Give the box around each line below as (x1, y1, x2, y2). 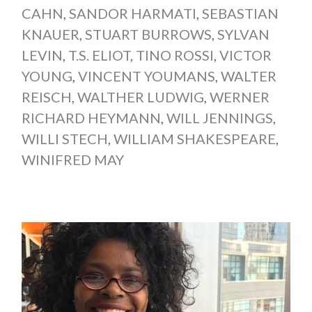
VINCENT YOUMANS (77, 67, 215, 84)
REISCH (21, 88, 72, 105)
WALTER (220, 67, 276, 84)
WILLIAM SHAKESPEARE (113, 130, 276, 147)
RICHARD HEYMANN (21, 109, 161, 126)
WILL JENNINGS (166, 109, 273, 126)
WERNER (209, 88, 270, 105)
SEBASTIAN (201, 4, 279, 22)
